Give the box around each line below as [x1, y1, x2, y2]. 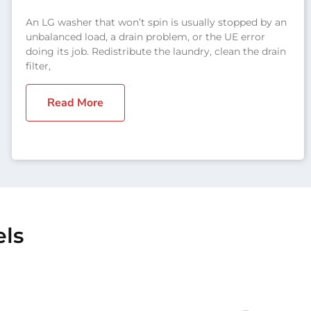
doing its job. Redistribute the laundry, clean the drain [25, 44, 286, 58]
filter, [25, 59, 51, 72]
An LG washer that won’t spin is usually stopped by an [25, 15, 287, 28]
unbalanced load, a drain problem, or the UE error [25, 30, 265, 43]
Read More [47, 94, 103, 110]
